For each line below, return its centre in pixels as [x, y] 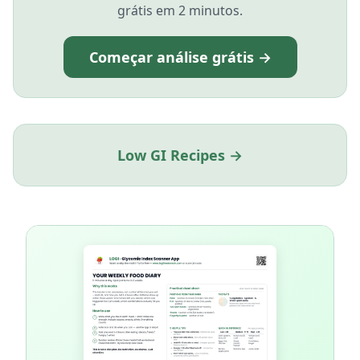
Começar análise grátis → [180, 57]
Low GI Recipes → [180, 155]
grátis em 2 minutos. [180, 10]
